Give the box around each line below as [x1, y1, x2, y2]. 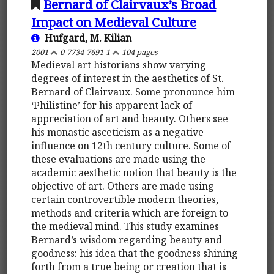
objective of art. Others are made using [31, 179, 215, 193]
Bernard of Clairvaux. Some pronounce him [31, 84, 235, 98]
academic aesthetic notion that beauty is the [31, 165, 237, 179]
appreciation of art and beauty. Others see [31, 111, 229, 125]
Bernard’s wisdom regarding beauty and [31, 232, 223, 246]
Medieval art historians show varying [31, 57, 207, 72]
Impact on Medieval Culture [31, 13, 197, 31]
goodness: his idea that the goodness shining [31, 246, 239, 260]
